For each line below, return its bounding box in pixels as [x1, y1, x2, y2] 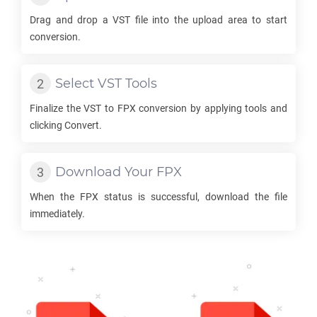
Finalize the [30, 103, 84, 114]
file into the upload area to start [130, 14, 288, 25]
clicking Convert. [30, 120, 102, 131]
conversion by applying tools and [135, 103, 288, 114]
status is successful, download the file [98, 191, 287, 202]
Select [55, 76, 98, 91]
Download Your [55, 164, 156, 180]
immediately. [30, 208, 85, 219]
